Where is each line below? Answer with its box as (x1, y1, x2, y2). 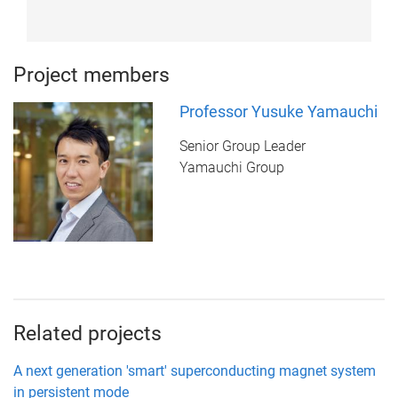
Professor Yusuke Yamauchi (179, 102, 378, 122)
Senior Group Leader (179, 138, 306, 155)
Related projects (13, 322, 162, 346)
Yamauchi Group (179, 159, 284, 177)
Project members (13, 63, 170, 88)
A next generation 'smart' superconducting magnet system (13, 362, 376, 380)
